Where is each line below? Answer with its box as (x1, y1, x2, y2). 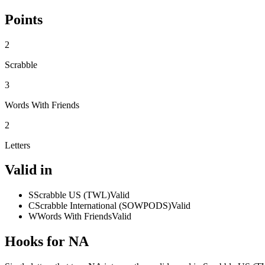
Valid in (5, 162, 52, 178)
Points (5, 11, 43, 27)
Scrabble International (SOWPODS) (35, 201, 171, 211)
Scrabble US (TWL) (34, 190, 110, 201)
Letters (5, 140, 30, 150)
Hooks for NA (5, 234, 89, 250)
